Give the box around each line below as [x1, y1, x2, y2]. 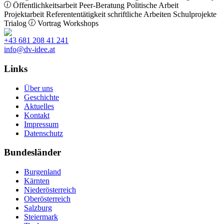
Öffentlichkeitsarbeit [13, 1, 77, 10]
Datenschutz [24, 128, 63, 137]
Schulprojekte [173, 10, 216, 19]
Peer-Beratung [79, 1, 124, 10]
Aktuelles [24, 101, 54, 110]
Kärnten [24, 176, 49, 185]
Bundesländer [4, 147, 61, 158]
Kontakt [24, 110, 49, 119]
